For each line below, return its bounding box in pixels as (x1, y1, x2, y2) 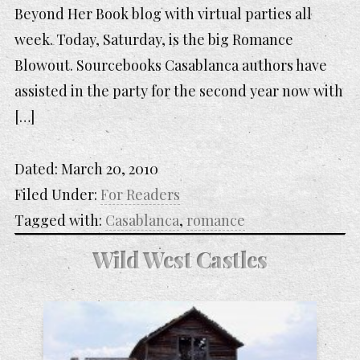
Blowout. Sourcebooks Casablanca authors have (14, 55, 327, 76)
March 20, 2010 (61, 158, 158, 178)
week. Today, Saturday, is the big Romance (14, 30, 293, 50)
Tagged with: (14, 210, 105, 230)
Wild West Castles (92, 244, 268, 274)
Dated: (14, 158, 61, 178)
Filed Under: (14, 184, 100, 204)
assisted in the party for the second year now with (14, 81, 343, 101)
